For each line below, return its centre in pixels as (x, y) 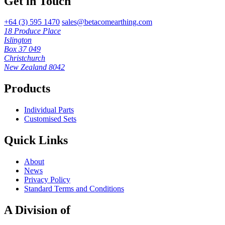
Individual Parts (49, 110)
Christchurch (25, 58)
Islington (18, 40)
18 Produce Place (32, 31)
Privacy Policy (47, 180)
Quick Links (36, 140)
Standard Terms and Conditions (74, 189)
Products (27, 89)
